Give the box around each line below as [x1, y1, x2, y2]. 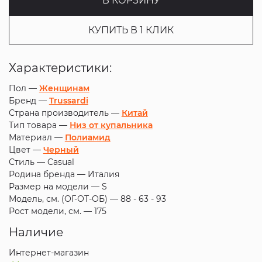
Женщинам [39, 83, 89, 94]
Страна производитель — [8, 108, 122, 118]
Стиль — [8, 157, 47, 167]
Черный [43, 144, 79, 155]
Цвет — [8, 144, 43, 155]
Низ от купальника [69, 120, 153, 130]
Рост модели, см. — [8, 206, 94, 216]
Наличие [8, 225, 63, 239]
